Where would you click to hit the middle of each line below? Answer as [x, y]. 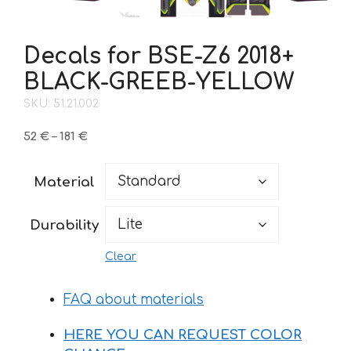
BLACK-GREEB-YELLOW [159, 82]
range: [106, 153]
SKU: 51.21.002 [61, 103]
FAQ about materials [134, 300]
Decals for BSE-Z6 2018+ [159, 56]
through [112, 187]
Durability [64, 226]
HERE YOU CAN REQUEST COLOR [183, 335]
